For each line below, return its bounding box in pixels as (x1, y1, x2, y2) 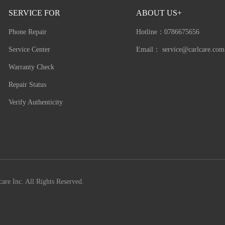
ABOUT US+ (136, 8, 182, 17)
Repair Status (9, 80, 47, 88)
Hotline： (136, 28, 164, 36)
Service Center (9, 45, 51, 53)
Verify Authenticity (9, 98, 63, 106)
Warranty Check (9, 63, 55, 71)
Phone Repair (9, 28, 47, 36)
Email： (136, 45, 162, 53)
